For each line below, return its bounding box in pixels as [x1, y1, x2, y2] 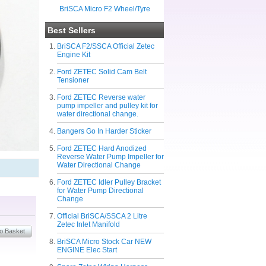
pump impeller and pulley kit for [57, 102, 158, 110]
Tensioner [57, 76, 89, 84]
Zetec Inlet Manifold [57, 220, 120, 229]
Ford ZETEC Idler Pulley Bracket [57, 178, 161, 186]
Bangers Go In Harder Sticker [57, 127, 151, 135]
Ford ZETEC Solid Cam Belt [57, 68, 147, 76]
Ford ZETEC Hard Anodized [57, 144, 147, 153]
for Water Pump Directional [57, 186, 144, 195]
